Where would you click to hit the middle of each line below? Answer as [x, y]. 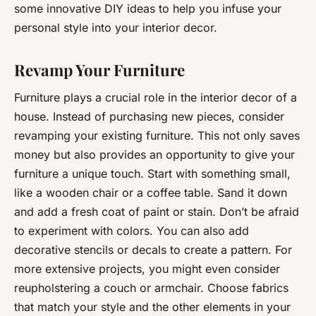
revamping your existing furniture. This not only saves [157, 136]
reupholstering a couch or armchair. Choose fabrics [151, 288]
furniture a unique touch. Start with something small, [152, 174]
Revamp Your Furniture [99, 69]
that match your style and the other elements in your [152, 307]
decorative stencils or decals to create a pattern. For [153, 250]
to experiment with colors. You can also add [132, 231]
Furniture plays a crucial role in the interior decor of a [156, 98]
